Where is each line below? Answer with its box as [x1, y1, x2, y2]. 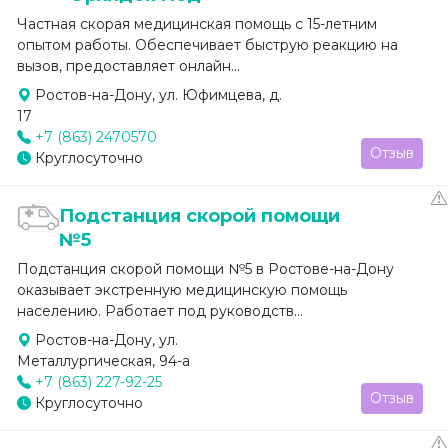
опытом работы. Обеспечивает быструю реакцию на [17, 35, 398, 54]
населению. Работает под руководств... [17, 301, 303, 320]
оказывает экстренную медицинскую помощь [17, 280, 347, 299]
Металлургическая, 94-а [17, 351, 190, 370]
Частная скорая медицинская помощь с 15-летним [17, 14, 377, 33]
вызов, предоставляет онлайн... [17, 56, 240, 75]
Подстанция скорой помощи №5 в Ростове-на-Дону [17, 259, 394, 278]
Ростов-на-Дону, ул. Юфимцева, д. [31, 85, 282, 104]
